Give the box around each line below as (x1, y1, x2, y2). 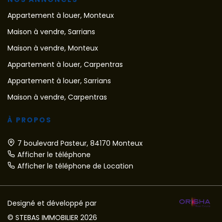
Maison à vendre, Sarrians (7, 27, 95, 37)
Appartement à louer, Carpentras (7, 59, 123, 70)
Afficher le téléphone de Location (17, 161, 133, 171)
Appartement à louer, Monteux (7, 10, 114, 21)
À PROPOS (7, 115, 52, 125)
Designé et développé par (7, 198, 97, 209)
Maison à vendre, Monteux (7, 43, 98, 54)
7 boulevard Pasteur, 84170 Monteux (17, 138, 143, 149)
